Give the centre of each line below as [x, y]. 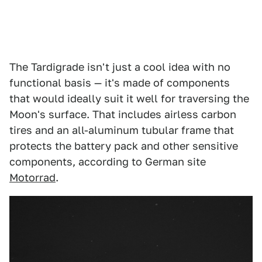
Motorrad [32, 178]
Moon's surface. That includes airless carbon [123, 115]
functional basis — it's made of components [120, 83]
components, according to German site [108, 162]
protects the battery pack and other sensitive [124, 146]
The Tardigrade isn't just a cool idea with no [120, 67]
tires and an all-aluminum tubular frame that [122, 130]
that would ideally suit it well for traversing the [129, 99]
